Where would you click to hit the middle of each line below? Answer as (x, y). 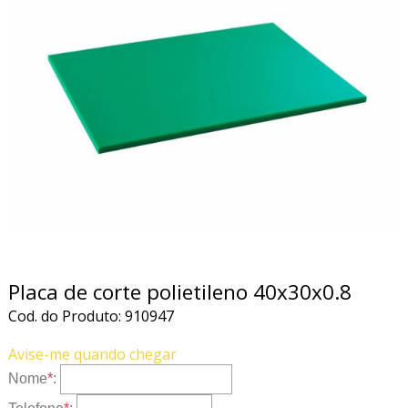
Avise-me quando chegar (92, 354)
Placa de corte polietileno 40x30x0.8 (179, 291)
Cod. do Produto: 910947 (91, 316)
